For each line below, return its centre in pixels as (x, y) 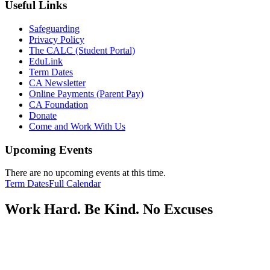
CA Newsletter (57, 83)
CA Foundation (58, 104)
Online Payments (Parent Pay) (86, 93)
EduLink (46, 61)
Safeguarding (54, 28)
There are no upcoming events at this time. (85, 173)
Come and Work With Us (77, 126)
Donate (43, 115)
